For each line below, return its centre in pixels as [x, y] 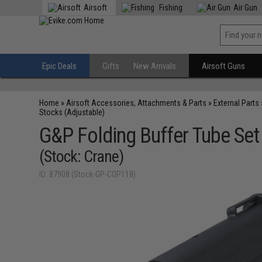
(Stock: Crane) [82, 156]
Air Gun [246, 8]
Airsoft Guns [224, 66]
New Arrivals [155, 66]
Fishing [170, 8]
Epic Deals [60, 66]
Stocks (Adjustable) [72, 112]
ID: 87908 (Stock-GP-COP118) [88, 174]
